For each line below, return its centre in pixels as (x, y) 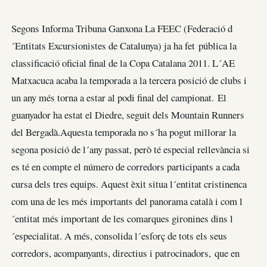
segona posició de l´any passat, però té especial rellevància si (131, 150)
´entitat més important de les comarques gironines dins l (122, 219)
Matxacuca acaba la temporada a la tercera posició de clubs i (129, 80)
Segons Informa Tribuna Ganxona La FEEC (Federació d (122, 29)
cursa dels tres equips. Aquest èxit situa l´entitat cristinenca (129, 184)
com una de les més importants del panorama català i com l (127, 201)
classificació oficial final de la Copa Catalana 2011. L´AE (123, 63)
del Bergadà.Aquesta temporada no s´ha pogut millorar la (124, 132)
